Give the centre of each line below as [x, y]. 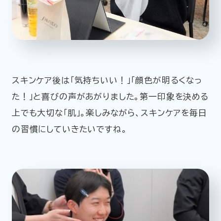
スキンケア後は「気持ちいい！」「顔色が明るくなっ [107, 80]
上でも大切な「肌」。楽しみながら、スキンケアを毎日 [109, 112]
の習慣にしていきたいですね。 [69, 129]
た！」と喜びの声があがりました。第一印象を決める [110, 96]
